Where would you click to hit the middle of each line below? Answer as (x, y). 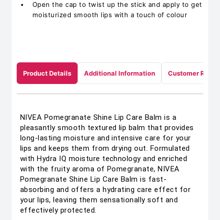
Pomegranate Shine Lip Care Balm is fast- (94, 179)
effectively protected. (58, 210)
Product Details (47, 73)
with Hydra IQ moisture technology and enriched (104, 159)
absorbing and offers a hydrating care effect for (106, 190)
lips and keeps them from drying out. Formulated (105, 148)
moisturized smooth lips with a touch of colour (110, 15)
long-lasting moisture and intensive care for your (106, 138)
